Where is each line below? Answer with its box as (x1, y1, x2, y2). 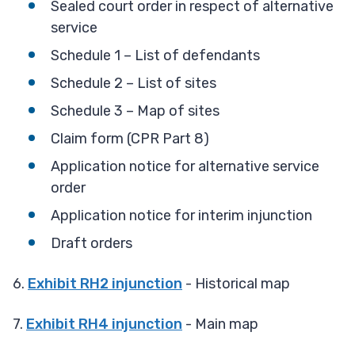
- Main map (182, 315, 258, 334)
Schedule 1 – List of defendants (51, 47, 263, 65)
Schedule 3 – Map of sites (51, 102, 223, 120)
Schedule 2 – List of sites (51, 74, 216, 93)
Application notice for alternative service (51, 158, 319, 176)
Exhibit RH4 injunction (26, 315, 182, 334)
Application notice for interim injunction (51, 207, 319, 225)
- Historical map (182, 275, 290, 293)
